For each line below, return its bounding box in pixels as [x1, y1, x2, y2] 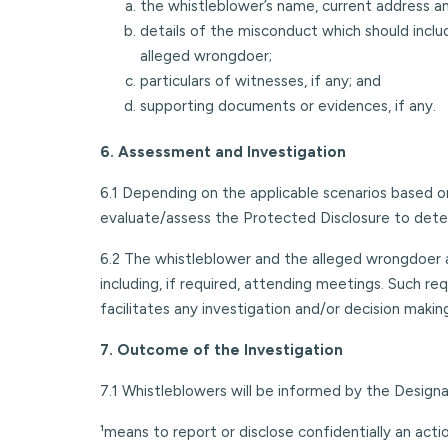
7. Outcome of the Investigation [100, 340, 343, 359]
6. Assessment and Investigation [100, 142, 346, 161]
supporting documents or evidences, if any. [140, 96, 436, 115]
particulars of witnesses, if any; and [140, 71, 381, 90]
